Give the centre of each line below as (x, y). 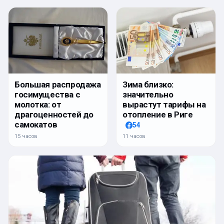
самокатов (36, 124)
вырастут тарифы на (164, 104)
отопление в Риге (158, 114)
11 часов (134, 136)
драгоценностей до (54, 114)
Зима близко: (148, 84)
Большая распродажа (58, 84)
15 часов (26, 136)
